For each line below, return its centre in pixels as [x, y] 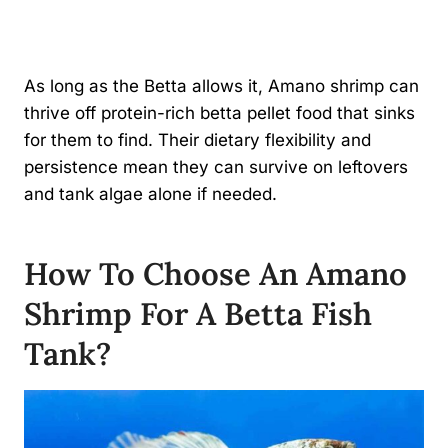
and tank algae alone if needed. [150, 193]
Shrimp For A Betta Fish [198, 314]
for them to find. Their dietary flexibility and [197, 139]
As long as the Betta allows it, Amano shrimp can [221, 85]
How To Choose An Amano [215, 274]
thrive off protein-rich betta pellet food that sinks [219, 112]
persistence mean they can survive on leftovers [216, 166]
